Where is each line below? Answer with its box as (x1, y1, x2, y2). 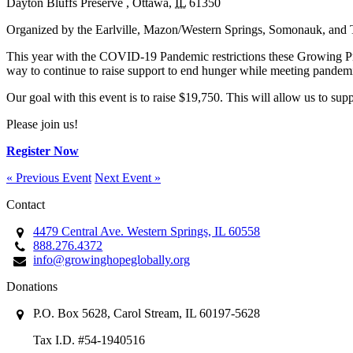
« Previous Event (6, 170, 91, 184)
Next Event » (95, 170, 161, 184)
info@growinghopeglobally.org (33, 252, 191, 266)
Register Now (6, 143, 79, 158)
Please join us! (6, 117, 78, 131)
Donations (6, 279, 58, 293)
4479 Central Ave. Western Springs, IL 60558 (33, 224, 261, 238)
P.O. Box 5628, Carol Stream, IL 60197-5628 (33, 306, 261, 320)
